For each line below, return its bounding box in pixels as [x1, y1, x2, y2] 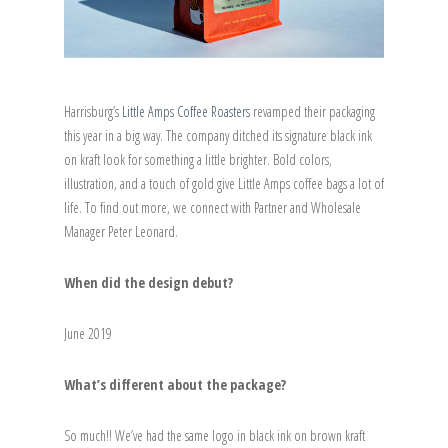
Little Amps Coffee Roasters [122, 101, 250, 121]
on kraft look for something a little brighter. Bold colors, [64, 149, 332, 169]
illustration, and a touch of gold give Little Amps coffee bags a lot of [64, 173, 384, 193]
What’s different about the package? [64, 374, 286, 394]
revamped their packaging [250, 101, 375, 121]
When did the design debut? [64, 272, 233, 292]
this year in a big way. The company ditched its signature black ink [64, 125, 372, 145]
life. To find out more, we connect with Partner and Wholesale [64, 197, 361, 217]
